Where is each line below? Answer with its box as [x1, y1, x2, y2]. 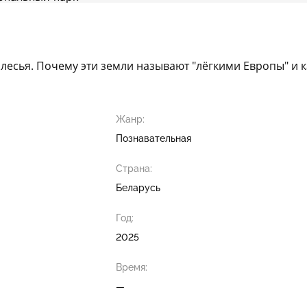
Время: [116, 262, 147, 273]
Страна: [116, 163, 152, 174]
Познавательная [116, 133, 191, 144]
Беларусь [116, 182, 160, 193]
